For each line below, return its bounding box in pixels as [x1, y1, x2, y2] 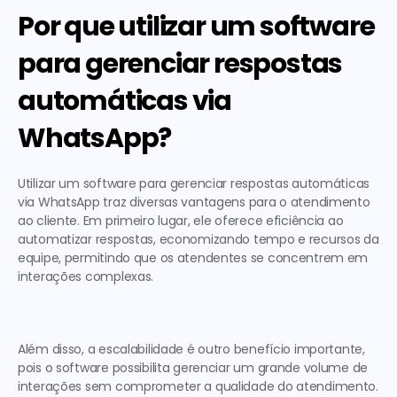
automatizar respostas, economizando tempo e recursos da [18, 230, 379, 248]
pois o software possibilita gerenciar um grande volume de [18, 359, 369, 377]
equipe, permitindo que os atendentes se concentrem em [18, 249, 369, 267]
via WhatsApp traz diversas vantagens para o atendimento [18, 193, 370, 211]
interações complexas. [18, 268, 157, 285]
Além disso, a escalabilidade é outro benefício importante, [18, 340, 365, 358]
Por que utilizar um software [18, 8, 375, 45]
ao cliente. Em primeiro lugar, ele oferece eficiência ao [18, 212, 344, 230]
